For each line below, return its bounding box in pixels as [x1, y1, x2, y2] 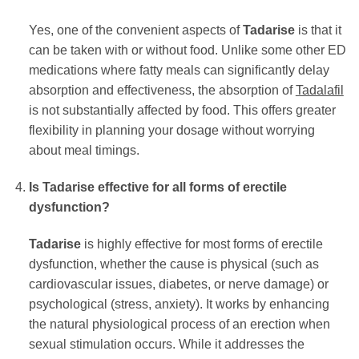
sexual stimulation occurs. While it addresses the [28, 337, 305, 351]
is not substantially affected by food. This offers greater [28, 103, 336, 118]
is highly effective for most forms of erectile [80, 236, 323, 251]
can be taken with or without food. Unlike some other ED [28, 43, 346, 58]
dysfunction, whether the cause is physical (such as [28, 256, 319, 271]
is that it [294, 23, 341, 38]
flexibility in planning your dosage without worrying [28, 123, 315, 138]
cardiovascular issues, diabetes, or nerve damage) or [28, 276, 329, 291]
